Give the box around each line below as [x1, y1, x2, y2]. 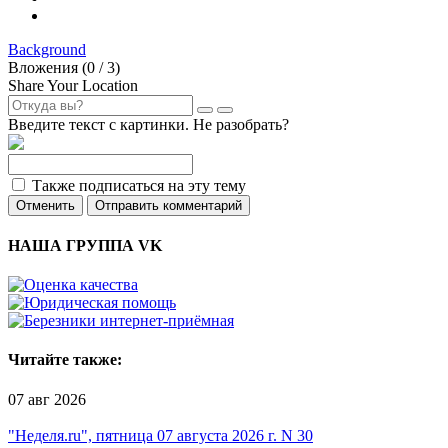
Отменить [16, 197, 75, 213]
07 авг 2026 [8, 390, 86, 408]
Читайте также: [8, 351, 122, 369]
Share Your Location [8, 76, 138, 94]
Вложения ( [8, 58, 87, 76]
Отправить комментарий [95, 197, 242, 213]
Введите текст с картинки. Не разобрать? [8, 115, 289, 133]
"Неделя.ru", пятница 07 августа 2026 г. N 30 [8, 426, 313, 444]
